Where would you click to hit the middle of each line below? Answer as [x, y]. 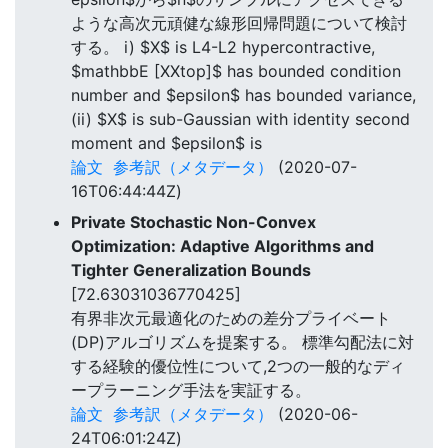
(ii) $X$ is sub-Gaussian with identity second [240, 119]
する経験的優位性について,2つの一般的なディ [238, 365]
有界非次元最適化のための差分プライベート [231, 317]
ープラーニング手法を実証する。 [191, 389]
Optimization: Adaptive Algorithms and [222, 245]
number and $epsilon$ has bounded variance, [243, 95]
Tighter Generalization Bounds [191, 269]
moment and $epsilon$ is [166, 143]
